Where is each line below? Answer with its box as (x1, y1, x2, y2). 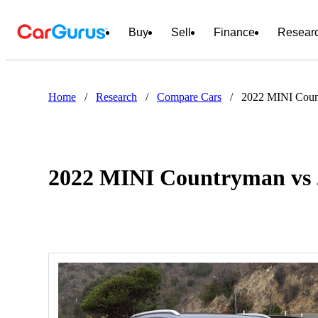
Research (96, 91, 137, 103)
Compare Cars (157, 91, 221, 103)
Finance (214, 26, 255, 38)
